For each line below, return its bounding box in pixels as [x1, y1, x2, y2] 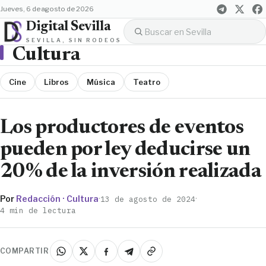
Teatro [133, 77, 160, 87]
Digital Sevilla [26, 20, 111, 34]
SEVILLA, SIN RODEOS [26, 36, 122, 43]
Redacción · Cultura [16, 193, 99, 204]
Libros [44, 77, 69, 87]
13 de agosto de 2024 [100, 194, 195, 204]
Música [87, 77, 115, 87]
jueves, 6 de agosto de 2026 [3, 5, 94, 13]
